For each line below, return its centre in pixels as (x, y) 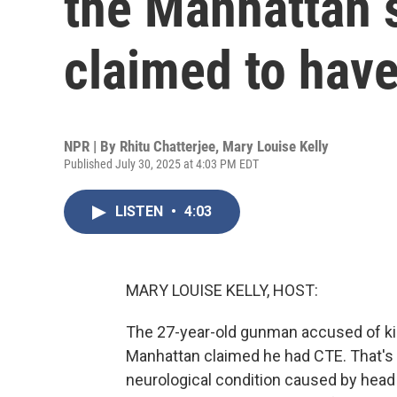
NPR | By (92, 146)
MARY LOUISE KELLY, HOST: (222, 290)
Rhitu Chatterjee (167, 146)
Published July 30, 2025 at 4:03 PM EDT (161, 164)
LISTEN (141, 211)
